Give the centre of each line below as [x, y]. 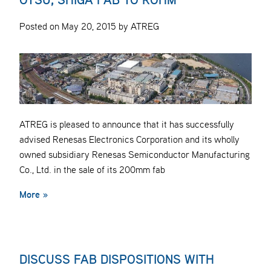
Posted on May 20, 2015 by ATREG [89, 26]
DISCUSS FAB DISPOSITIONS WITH [117, 260]
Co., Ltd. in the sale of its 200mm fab [92, 170]
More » [34, 194]
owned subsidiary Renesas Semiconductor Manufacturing [135, 155]
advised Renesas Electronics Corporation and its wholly [129, 139]
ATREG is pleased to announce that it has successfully [127, 124]
